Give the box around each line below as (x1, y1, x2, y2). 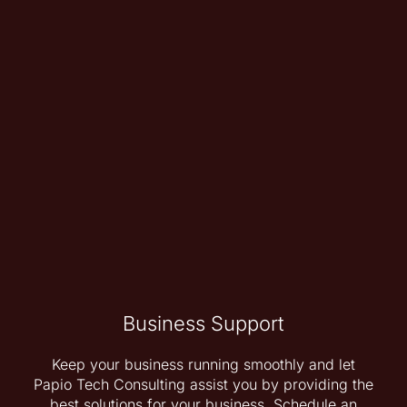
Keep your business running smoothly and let (52, 354, 355, 373)
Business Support (123, 311, 284, 335)
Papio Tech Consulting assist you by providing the (34, 374, 373, 393)
